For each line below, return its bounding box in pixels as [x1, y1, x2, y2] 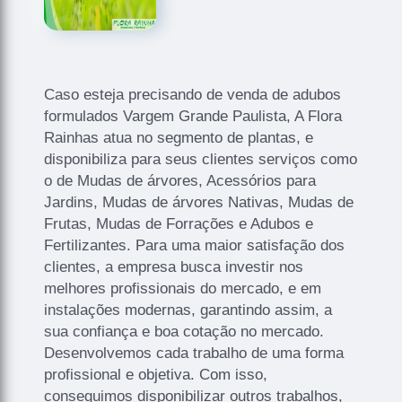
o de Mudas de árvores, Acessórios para [44, 171, 317, 189]
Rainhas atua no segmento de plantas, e [44, 128, 314, 146]
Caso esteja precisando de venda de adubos [44, 85, 342, 103]
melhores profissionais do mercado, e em [44, 279, 322, 297]
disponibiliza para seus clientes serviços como [44, 150, 358, 168]
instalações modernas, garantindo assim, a [44, 301, 333, 319]
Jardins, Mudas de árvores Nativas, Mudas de [44, 193, 354, 211]
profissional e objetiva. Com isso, [44, 365, 268, 383]
